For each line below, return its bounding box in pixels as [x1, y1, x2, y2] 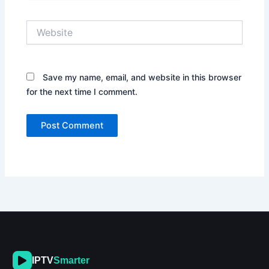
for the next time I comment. [26, 86, 138, 97]
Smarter [53, 255, 89, 266]
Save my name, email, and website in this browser [43, 71, 242, 82]
